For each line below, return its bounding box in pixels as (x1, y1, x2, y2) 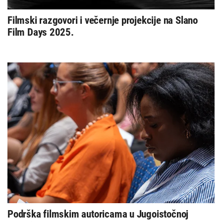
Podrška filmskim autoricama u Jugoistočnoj (7, 208, 189, 221)
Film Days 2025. (7, 26, 74, 39)
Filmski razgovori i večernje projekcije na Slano (7, 14, 198, 27)
